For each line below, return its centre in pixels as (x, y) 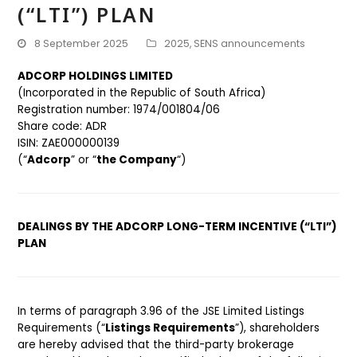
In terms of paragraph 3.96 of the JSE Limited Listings (161, 311)
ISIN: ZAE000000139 (69, 143)
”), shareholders (278, 328)
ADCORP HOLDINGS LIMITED (96, 76)
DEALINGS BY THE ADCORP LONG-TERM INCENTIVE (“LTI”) (178, 227)
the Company (137, 160)
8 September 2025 (82, 43)
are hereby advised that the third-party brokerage (156, 344)
